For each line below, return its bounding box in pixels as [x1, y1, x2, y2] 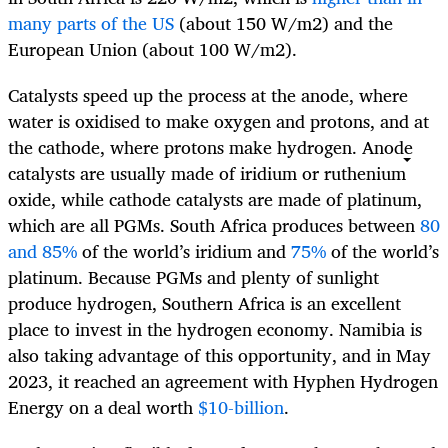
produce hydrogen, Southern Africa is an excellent [8, 288, 401, 319]
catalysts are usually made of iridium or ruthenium [8, 158, 406, 189]
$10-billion [198, 392, 284, 423]
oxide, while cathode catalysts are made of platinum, [8, 184, 422, 215]
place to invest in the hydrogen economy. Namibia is [8, 314, 422, 345]
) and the [322, 7, 393, 38]
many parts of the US [8, 7, 174, 38]
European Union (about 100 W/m [8, 33, 275, 64]
